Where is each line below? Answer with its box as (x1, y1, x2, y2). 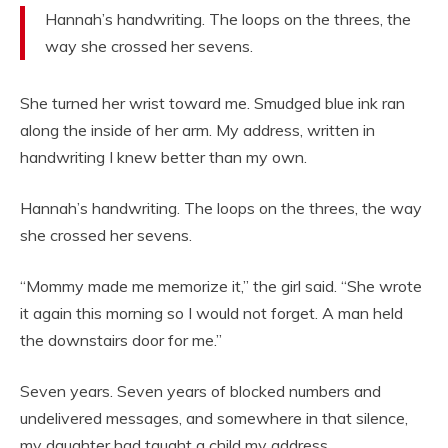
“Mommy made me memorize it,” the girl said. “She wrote (20, 276, 422, 297)
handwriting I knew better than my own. (20, 147, 307, 168)
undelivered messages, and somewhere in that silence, (20, 408, 408, 429)
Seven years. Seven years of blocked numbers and (20, 381, 381, 402)
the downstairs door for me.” (20, 330, 222, 351)
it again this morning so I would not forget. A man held (20, 303, 403, 324)
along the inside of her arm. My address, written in (20, 120, 375, 141)
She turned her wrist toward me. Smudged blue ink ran (20, 93, 405, 114)
